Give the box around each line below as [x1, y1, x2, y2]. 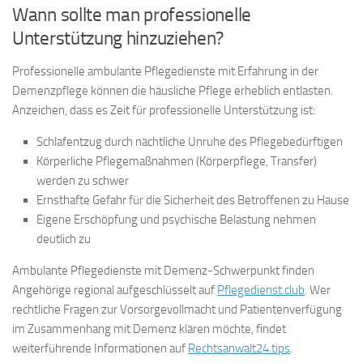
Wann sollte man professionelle [12, 4, 251, 27]
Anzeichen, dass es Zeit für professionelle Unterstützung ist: [12, 103, 315, 118]
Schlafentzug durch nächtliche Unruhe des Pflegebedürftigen [36, 135, 343, 150]
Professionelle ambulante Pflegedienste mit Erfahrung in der [12, 64, 318, 79]
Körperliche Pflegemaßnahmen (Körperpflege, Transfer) [36, 154, 317, 169]
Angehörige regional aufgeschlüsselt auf [12, 283, 217, 298]
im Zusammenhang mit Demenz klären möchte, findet [12, 322, 286, 337]
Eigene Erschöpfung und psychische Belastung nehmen [36, 212, 316, 228]
